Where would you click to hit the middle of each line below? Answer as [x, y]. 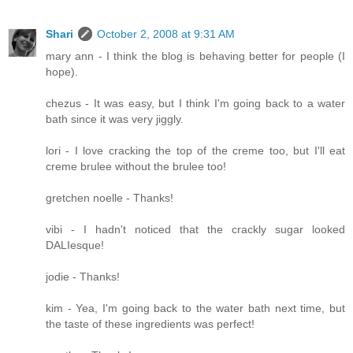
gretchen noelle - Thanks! [110, 198]
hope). [62, 72]
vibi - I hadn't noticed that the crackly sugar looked [195, 230]
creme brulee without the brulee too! [136, 167]
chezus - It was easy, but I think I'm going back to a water [195, 104]
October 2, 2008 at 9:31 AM [166, 34]
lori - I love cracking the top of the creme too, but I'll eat [195, 151]
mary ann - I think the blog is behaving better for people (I [195, 56]
